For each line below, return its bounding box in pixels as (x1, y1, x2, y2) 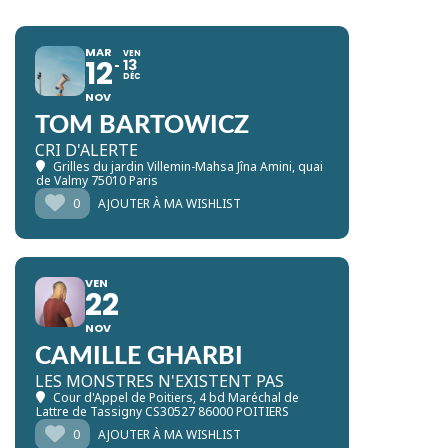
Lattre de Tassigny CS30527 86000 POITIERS (36, 402, 289, 420)
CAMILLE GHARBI (35, 343, 243, 369)
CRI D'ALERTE (35, 138, 138, 161)
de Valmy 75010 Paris (36, 171, 158, 189)
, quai (292, 157, 323, 175)
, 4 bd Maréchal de (193, 388, 299, 406)
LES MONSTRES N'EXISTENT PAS (35, 369, 284, 392)
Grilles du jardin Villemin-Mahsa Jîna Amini (53, 157, 292, 175)
